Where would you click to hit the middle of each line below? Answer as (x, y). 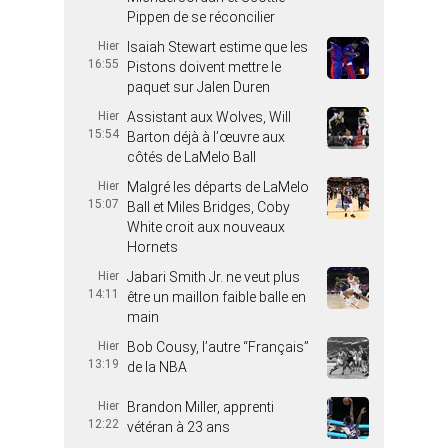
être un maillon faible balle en (216, 296)
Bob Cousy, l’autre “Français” (218, 346)
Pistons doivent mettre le (204, 66)
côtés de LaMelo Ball (191, 156)
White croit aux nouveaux (206, 226)
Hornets (152, 246)
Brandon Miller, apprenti (200, 406)
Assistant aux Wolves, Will (209, 116)
